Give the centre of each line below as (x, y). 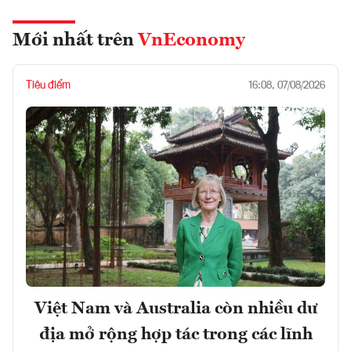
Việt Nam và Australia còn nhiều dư (175, 308)
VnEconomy (192, 41)
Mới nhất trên (75, 41)
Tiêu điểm (48, 86)
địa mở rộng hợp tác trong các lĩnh (175, 334)
